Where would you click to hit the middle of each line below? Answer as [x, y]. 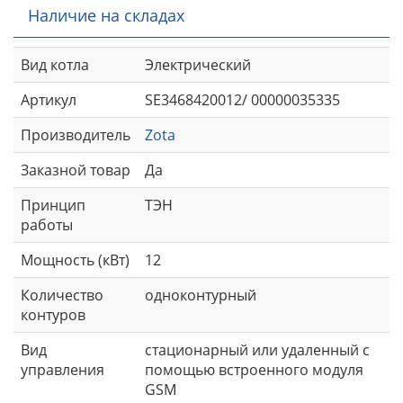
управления [63, 369]
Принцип [53, 205]
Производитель [76, 134]
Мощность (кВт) [75, 260]
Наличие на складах [106, 15]
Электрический [198, 64]
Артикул [49, 99]
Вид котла [55, 64]
